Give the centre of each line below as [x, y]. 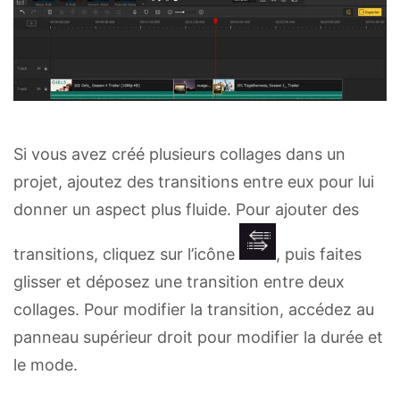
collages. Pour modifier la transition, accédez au [194, 310]
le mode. [46, 365]
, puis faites [319, 254]
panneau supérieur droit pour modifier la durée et [198, 337]
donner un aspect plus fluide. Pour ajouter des [186, 210]
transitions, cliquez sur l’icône [126, 254]
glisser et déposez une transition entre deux [179, 282]
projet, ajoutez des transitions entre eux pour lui [194, 182]
